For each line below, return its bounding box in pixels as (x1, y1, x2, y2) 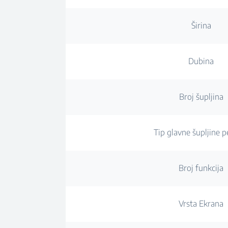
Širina (191, 20, 211, 31)
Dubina (188, 56, 214, 66)
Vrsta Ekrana (179, 198, 224, 209)
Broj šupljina (179, 92, 223, 102)
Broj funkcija (179, 163, 224, 173)
